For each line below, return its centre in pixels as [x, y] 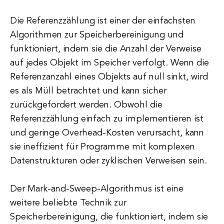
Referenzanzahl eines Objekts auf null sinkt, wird [109, 77]
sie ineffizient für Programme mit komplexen [102, 147]
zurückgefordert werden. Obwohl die [86, 105]
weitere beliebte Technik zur [68, 203]
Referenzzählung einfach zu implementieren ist [107, 119]
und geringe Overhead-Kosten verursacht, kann [107, 133]
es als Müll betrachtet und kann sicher [88, 91]
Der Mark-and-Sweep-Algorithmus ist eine [97, 189]
